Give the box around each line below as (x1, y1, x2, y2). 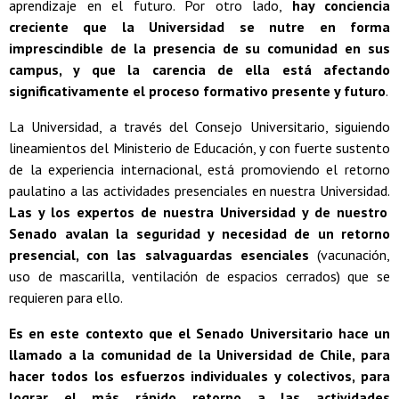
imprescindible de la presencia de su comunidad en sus (9, 38, 390, 57)
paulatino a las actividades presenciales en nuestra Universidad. (9, 181, 390, 199)
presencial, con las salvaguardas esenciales (9, 245, 309, 264)
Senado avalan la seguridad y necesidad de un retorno (9, 224, 390, 242)
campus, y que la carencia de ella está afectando (9, 60, 390, 78)
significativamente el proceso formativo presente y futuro (9, 81, 386, 100)
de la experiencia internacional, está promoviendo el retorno (9, 159, 390, 178)
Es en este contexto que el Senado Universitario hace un (9, 323, 390, 342)
